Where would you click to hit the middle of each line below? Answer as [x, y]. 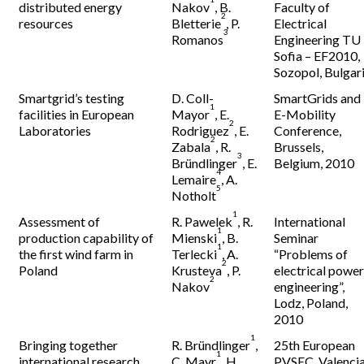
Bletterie [197, 23]
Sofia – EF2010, [317, 56]
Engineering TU [318, 39]
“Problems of [311, 254]
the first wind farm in [76, 254]
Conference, [308, 130]
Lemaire [194, 179]
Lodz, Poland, [311, 303]
